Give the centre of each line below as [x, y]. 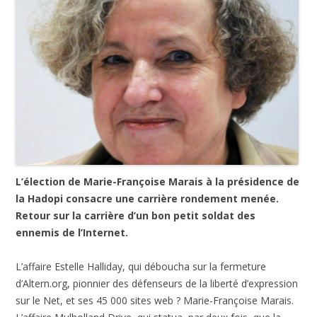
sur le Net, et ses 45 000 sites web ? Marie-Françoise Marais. [155, 301]
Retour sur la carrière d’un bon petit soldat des [136, 216]
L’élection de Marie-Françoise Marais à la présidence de [158, 182]
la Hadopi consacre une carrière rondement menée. [148, 199]
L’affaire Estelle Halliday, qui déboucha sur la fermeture [141, 267]
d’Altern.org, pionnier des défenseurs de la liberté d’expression [157, 284]
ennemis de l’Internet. [72, 233]
